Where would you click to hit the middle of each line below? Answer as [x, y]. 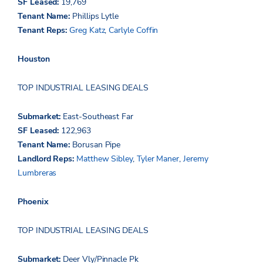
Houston [34, 59]
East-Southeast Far [98, 116]
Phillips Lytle [96, 16]
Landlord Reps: [47, 159]
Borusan [87, 144]
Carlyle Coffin [134, 30]
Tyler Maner [158, 159]
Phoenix [33, 201]
